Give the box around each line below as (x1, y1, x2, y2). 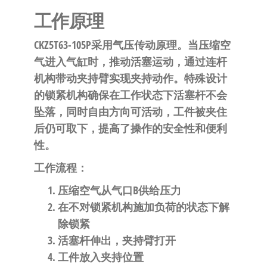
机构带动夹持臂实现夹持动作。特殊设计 (33, 71, 227, 86)
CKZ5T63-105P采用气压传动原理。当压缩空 (33, 38, 231, 52)
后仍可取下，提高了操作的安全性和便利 (33, 121, 227, 136)
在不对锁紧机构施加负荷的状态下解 (57, 200, 229, 215)
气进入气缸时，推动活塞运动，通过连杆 (33, 54, 227, 69)
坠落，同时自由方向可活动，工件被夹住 (33, 104, 227, 119)
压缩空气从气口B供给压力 (57, 183, 181, 198)
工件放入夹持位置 (57, 250, 144, 265)
